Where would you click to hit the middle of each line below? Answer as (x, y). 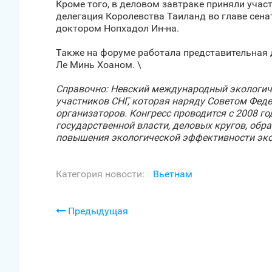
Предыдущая (97, 211)
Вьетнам (173, 174)
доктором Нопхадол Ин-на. (117, 28)
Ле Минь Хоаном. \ (99, 65)
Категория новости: (100, 174)
